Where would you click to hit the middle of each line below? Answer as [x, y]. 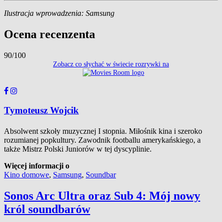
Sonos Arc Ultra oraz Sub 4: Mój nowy [102, 196]
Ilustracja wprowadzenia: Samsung [59, 13]
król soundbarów [47, 209]
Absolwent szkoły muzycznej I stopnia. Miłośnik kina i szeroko [103, 131]
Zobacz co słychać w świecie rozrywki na [111, 64]
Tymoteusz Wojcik [41, 111]
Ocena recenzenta [50, 34]
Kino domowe [27, 175]
